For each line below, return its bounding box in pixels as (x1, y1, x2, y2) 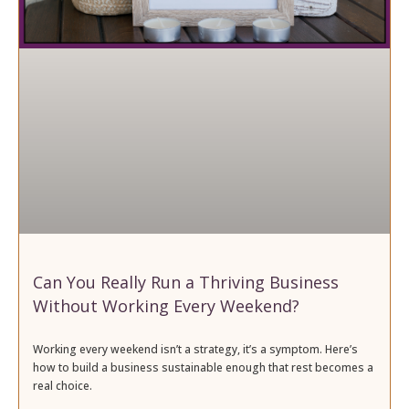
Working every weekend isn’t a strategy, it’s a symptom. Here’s (33, 341, 358, 357)
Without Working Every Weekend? (33, 294, 299, 317)
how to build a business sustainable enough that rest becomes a (33, 359, 373, 375)
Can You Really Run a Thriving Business (33, 270, 339, 293)
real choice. (33, 377, 92, 393)
